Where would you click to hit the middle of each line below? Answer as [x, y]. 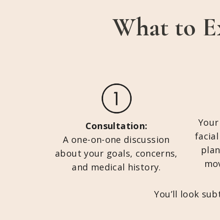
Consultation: [116, 126]
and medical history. [116, 167]
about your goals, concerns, [116, 153]
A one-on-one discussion [116, 139]
